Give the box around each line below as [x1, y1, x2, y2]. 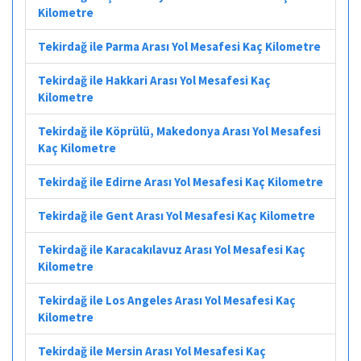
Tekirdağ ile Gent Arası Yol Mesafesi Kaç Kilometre [38, 207, 315, 223]
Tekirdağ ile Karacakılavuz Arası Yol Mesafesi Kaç [38, 241, 305, 257]
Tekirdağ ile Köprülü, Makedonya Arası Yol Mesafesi [38, 122, 321, 139]
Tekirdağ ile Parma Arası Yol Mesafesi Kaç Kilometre [38, 38, 321, 54]
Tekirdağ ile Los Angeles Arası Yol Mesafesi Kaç [38, 292, 296, 308]
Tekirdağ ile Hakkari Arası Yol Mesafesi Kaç [38, 72, 271, 88]
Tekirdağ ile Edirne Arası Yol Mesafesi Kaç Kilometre [38, 173, 323, 189]
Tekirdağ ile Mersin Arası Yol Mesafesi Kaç [38, 342, 266, 359]
